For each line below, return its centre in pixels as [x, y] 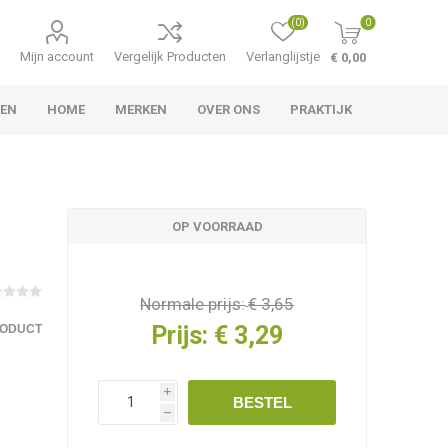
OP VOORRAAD [217, 226]
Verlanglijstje [283, 56]
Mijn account [57, 56]
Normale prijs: [193, 304]
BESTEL [262, 402]
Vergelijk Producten [170, 56]
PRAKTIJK [321, 109]
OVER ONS [229, 109]
